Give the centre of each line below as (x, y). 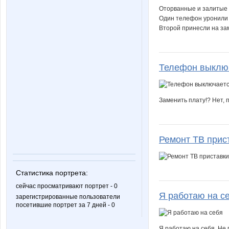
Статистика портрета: (52, 173)
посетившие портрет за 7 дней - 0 (65, 205)
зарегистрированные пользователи (68, 197)
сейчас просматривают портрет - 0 (67, 186)
